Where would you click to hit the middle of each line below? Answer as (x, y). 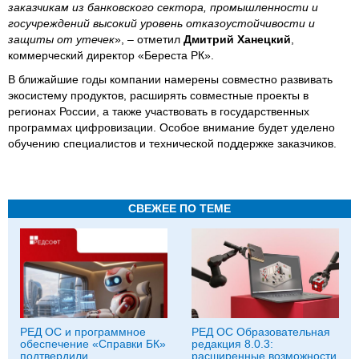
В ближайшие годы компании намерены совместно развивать (170, 79)
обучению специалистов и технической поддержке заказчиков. (172, 143)
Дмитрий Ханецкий (237, 39)
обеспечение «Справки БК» (93, 343)
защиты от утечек (61, 39)
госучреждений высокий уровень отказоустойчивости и (161, 23)
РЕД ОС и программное (83, 331)
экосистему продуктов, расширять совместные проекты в (158, 95)
